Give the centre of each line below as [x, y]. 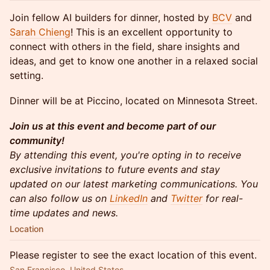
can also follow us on [60, 198]
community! [37, 140]
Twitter [187, 198]
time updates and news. [64, 213]
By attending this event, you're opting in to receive [125, 155]
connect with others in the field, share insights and [125, 46]
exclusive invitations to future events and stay [115, 169]
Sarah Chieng [40, 32]
